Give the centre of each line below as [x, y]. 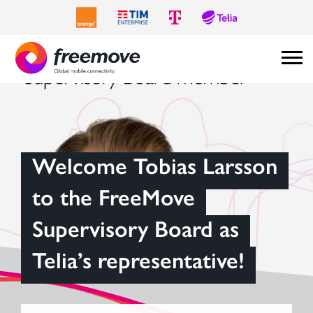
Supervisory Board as [136, 229]
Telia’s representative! [138, 260]
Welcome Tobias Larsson [155, 166]
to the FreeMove [114, 197]
